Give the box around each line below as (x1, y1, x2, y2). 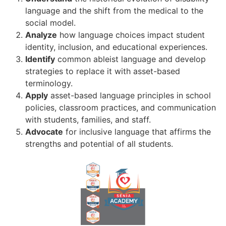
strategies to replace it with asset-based (25, 66, 180, 77)
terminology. (25, 78, 73, 89)
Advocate (25, 127, 63, 137)
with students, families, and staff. (25, 115, 151, 125)
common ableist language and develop (55, 54, 206, 65)
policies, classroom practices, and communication (25, 102, 216, 113)
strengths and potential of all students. (25, 139, 173, 149)
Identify (25, 54, 55, 65)
